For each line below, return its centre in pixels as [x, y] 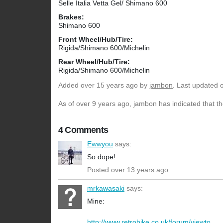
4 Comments [83, 130]
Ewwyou [100, 144]
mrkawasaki [106, 188]
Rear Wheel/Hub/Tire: [94, 62]
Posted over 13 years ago [128, 170]
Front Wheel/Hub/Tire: [96, 40]
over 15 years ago [109, 85]
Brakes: [71, 17]
